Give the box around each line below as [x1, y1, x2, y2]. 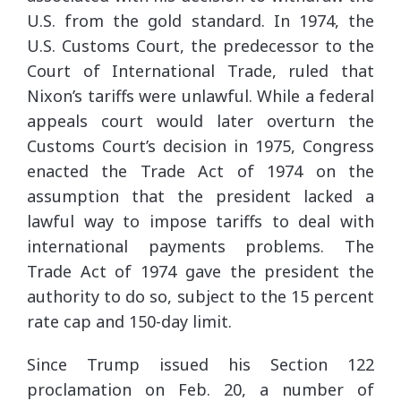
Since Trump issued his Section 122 [27, 353, 374, 375]
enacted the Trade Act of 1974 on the [27, 159, 374, 182]
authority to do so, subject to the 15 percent [27, 285, 374, 307]
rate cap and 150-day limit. [27, 310, 232, 332]
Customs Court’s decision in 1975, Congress [27, 134, 374, 157]
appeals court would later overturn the [27, 109, 374, 132]
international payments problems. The [27, 235, 374, 257]
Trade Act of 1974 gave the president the [27, 260, 374, 282]
